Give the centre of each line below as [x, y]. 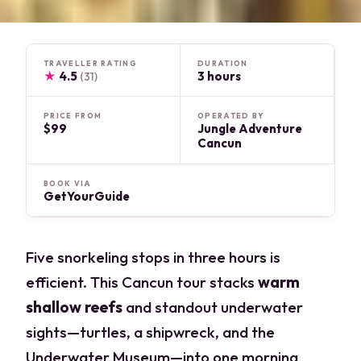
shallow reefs [75, 307]
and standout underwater [213, 307]
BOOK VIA [68, 183]
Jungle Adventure [250, 129]
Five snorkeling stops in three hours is [154, 257]
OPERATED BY [231, 116]
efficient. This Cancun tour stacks [142, 282]
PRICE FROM [73, 116]
